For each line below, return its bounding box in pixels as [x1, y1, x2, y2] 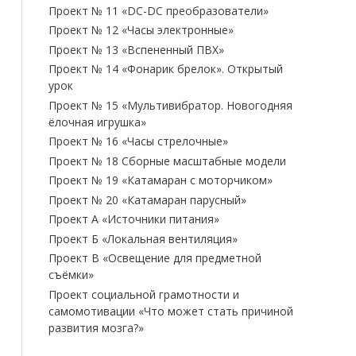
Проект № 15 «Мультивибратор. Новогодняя [48, 97, 292, 113]
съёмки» [48, 267, 94, 283]
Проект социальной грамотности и [48, 286, 239, 302]
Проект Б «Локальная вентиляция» [48, 230, 238, 246]
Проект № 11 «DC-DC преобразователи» [48, 2, 269, 18]
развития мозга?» [48, 319, 144, 335]
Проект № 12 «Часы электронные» [48, 22, 234, 38]
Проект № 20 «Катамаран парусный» [48, 192, 246, 207]
